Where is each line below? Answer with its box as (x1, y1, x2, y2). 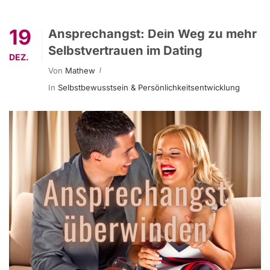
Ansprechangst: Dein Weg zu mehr (48, 25, 257, 41)
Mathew (65, 65, 95, 75)
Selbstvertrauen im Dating (48, 42, 202, 58)
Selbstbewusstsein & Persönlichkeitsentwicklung (58, 82, 240, 92)
